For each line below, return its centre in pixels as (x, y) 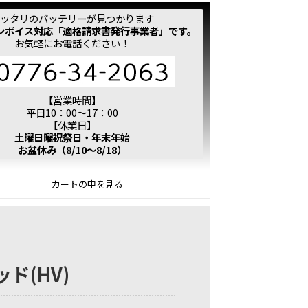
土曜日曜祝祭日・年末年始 (72, 137)
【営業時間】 (72, 100)
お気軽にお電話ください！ (72, 43)
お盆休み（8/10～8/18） (72, 150)
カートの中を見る (87, 184)
